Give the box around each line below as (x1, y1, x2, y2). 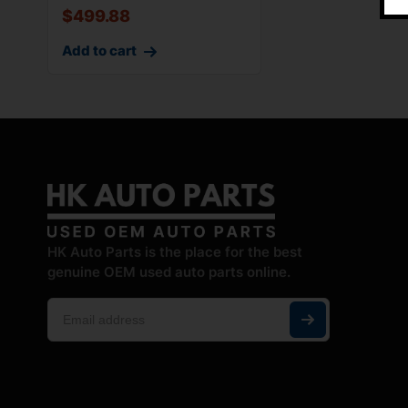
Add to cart (62, 42, 137, 60)
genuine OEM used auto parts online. (47, 262, 291, 280)
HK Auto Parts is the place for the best (47, 242, 302, 260)
